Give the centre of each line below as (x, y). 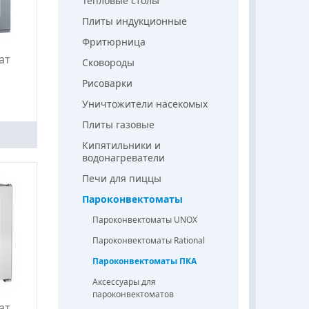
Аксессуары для (124, 281)
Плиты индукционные (134, 21)
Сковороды (108, 62)
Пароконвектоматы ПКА (144, 261)
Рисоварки (107, 83)
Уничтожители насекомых (144, 103)
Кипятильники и (121, 145)
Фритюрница (113, 41)
